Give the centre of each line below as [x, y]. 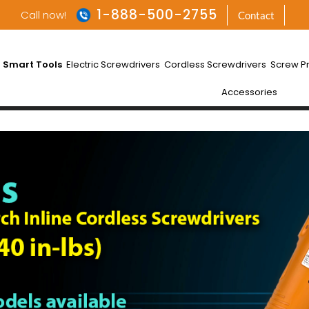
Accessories [250, 92]
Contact [256, 15]
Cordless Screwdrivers [216, 64]
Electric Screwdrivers [113, 64]
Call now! [44, 14]
